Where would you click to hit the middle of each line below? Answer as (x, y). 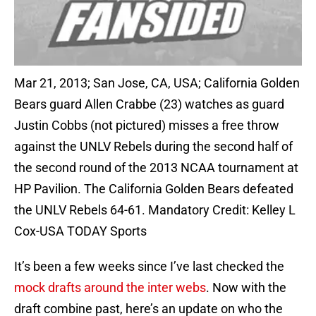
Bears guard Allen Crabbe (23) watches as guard (149, 104)
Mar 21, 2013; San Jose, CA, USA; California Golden (157, 83)
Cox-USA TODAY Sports (80, 231)
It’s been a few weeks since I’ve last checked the (149, 267)
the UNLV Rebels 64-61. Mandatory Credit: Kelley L (155, 210)
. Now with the (246, 288)
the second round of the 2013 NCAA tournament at (156, 168)
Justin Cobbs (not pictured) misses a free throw (147, 126)
